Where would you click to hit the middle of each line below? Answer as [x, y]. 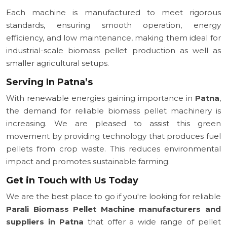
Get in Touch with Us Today [72, 180]
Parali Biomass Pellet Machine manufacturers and [113, 209]
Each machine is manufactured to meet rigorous [113, 12]
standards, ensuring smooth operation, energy [113, 25]
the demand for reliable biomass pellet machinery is [113, 110]
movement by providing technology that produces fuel [113, 136]
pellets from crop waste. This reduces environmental [113, 148]
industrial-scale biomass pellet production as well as [113, 50]
